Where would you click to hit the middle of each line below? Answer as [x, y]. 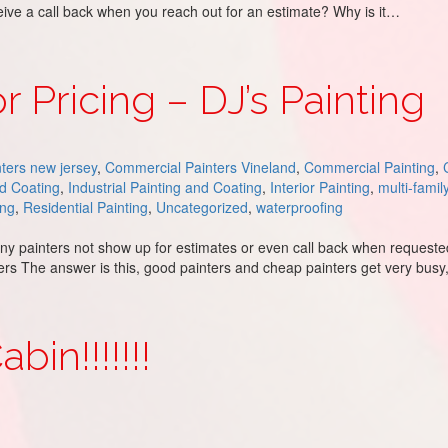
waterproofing [299, 207]
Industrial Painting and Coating [165, 187]
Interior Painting [320, 187]
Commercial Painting [369, 167]
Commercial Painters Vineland [200, 167]
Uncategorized [202, 207]
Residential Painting [85, 207]
